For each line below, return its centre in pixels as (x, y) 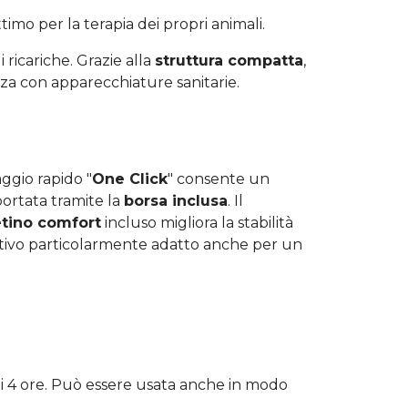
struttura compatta (229, 60)
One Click (130, 178)
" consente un (219, 178)
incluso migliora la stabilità (197, 222)
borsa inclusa (176, 200)
